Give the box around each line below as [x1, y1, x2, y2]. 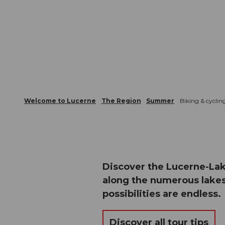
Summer [146, 96, 174, 104]
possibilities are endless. [102, 188, 221, 199]
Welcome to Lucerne [24, 96, 96, 104]
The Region [101, 96, 141, 104]
